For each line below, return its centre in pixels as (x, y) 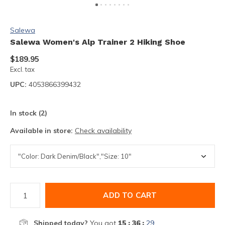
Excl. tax (22, 69)
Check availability (103, 131)
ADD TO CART (130, 195)
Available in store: (42, 131)
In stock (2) (29, 113)
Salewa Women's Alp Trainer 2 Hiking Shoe (98, 42)
